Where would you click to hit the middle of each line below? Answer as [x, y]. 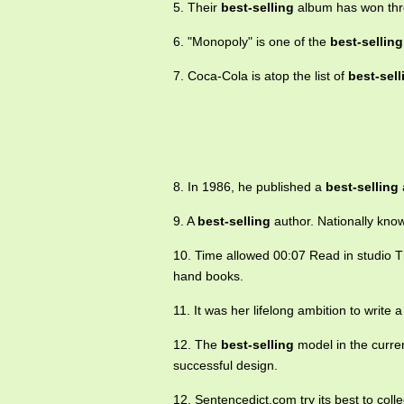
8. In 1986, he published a [249, 187]
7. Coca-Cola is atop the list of [261, 76]
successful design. [225, 365]
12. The [197, 344]
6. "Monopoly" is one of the [252, 41]
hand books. [208, 276]
